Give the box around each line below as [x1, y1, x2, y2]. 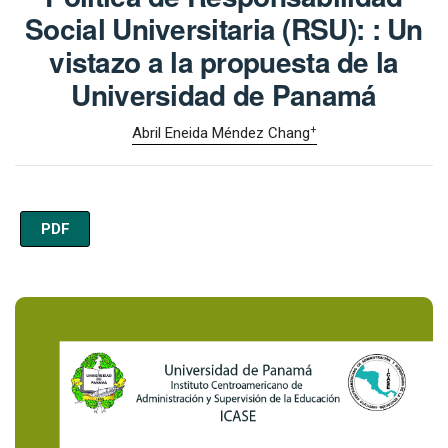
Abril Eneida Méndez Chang [131, 124, 310, 143]
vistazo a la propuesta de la [49, 41, 399, 83]
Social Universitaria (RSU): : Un [25, 8, 423, 50]
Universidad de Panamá [71, 74, 377, 116]
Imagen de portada [14, 291, 290, 338]
